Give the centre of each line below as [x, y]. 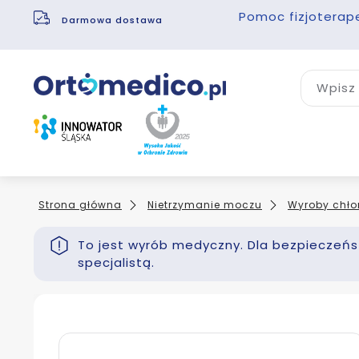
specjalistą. [116, 263]
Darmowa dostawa [114, 20]
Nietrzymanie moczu [205, 205]
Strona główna [80, 205]
